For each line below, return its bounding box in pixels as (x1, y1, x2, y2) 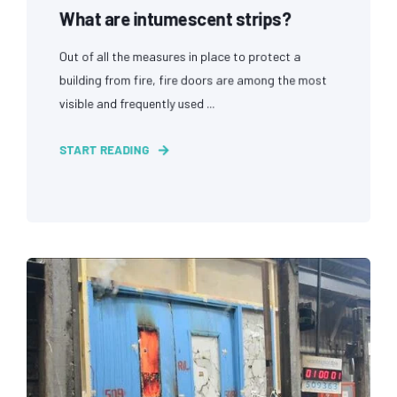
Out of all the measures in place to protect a (58, 48, 301, 64)
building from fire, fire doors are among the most (58, 71, 328, 88)
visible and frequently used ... (58, 95, 215, 111)
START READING (58, 142, 149, 157)
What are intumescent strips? (58, 7, 292, 29)
